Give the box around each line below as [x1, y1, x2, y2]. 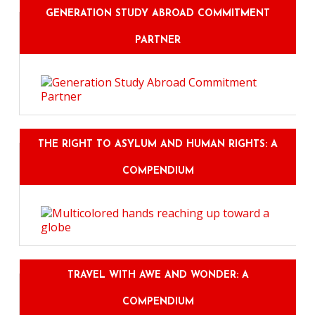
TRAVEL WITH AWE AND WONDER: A [67, 269, 249, 281]
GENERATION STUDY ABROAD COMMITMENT [46, 8, 270, 19]
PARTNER [135, 34, 181, 46]
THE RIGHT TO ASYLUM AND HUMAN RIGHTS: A [38, 139, 278, 150]
